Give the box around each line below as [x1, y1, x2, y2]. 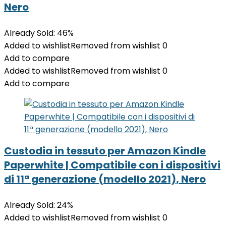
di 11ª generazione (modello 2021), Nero [4, 172, 206, 186]
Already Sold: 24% [4, 199, 73, 211]
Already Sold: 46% [4, 27, 74, 39]
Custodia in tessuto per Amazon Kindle [4, 144, 206, 158]
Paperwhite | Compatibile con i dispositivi [4, 158, 220, 172]
